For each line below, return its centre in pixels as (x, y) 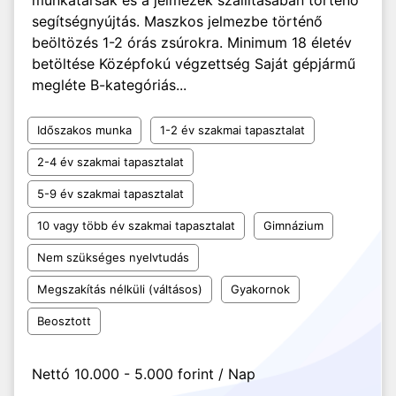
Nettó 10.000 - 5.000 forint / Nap (144, 374)
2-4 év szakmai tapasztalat (110, 162)
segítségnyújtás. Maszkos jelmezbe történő (177, 21)
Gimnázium (293, 225)
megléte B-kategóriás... (109, 85)
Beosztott (64, 321)
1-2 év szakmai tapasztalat (232, 130)
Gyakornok (260, 289)
